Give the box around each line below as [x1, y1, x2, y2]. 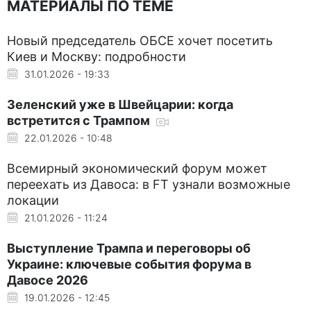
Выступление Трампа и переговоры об [7, 240, 251, 255]
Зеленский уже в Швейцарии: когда [7, 96, 233, 112]
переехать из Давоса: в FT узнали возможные [7, 176, 290, 192]
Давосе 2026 [7, 272, 88, 287]
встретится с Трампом [7, 112, 153, 128]
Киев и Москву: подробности [7, 49, 186, 64]
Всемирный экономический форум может [7, 160, 267, 176]
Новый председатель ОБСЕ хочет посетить [7, 33, 273, 48]
